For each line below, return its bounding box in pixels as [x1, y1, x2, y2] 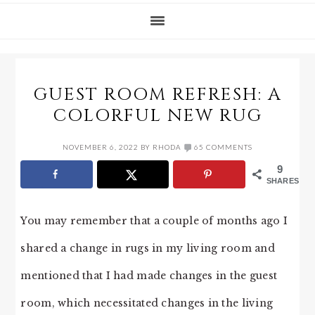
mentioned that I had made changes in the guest [20, 269, 278, 282]
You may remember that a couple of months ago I [20, 214, 288, 227]
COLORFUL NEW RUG [53, 104, 262, 127]
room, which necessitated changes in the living [20, 296, 274, 309]
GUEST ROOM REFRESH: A [33, 83, 282, 106]
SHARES [266, 176, 300, 185]
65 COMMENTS [194, 143, 252, 151]
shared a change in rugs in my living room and [20, 241, 275, 255]
